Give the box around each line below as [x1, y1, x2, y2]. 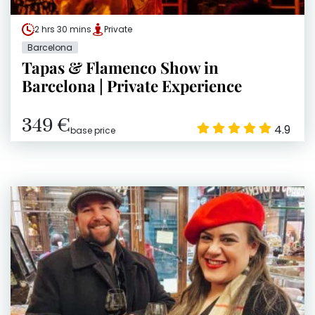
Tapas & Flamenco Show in [22, 57, 219, 79]
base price [70, 124, 115, 137]
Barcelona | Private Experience [22, 75, 242, 97]
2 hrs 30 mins [34, 23, 91, 36]
